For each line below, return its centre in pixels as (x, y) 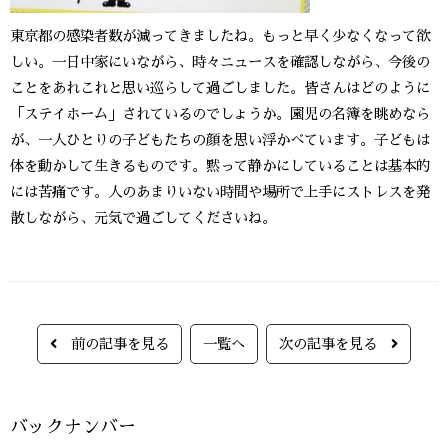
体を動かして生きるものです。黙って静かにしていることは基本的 (220, 166)
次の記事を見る (335, 344)
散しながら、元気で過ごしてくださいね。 (143, 218)
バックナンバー (73, 427)
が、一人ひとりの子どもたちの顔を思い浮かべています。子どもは (220, 140)
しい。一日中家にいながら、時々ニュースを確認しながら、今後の (220, 62)
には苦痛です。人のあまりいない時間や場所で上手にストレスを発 (220, 192)
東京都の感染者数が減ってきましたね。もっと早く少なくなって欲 (220, 36)
